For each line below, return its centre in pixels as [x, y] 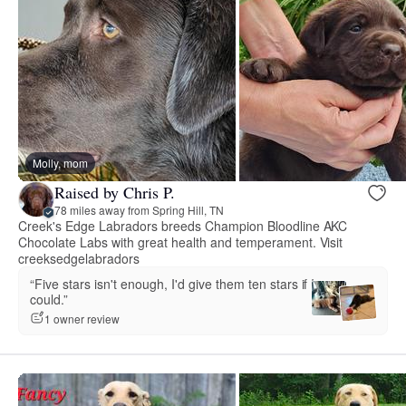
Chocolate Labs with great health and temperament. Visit [181, 242]
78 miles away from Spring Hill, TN [139, 209]
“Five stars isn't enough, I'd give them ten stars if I [173, 284]
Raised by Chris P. [115, 192]
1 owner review [82, 318]
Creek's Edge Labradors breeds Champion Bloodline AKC [183, 226]
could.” [49, 300]
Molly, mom [60, 163]
